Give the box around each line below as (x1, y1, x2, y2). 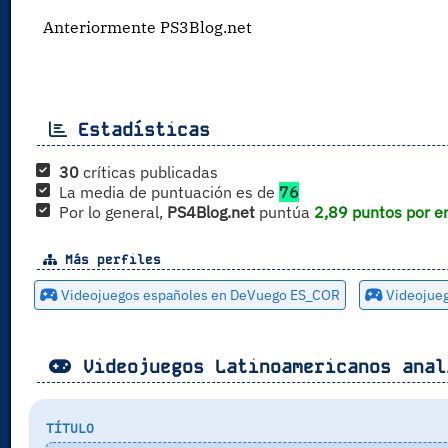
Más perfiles (56, 250, 161, 268)
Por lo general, (58, 201, 167, 222)
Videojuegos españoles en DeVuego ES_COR (57, 285, 340, 304)
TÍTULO (45, 419, 94, 437)
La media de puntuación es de (58, 181, 279, 202)
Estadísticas (66, 117, 210, 141)
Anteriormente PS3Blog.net (43, 16, 253, 37)
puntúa (254, 201, 314, 222)
